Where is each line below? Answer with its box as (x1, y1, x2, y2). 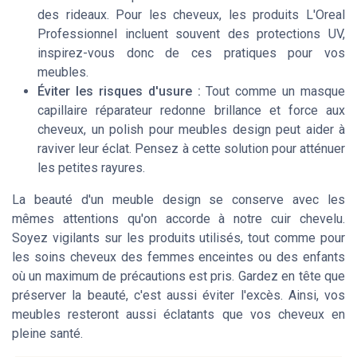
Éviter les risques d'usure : (37, 84, 201, 100)
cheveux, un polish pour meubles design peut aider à (37, 122, 345, 138)
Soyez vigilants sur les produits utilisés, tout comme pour (12, 230, 345, 246)
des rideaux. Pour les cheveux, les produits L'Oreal (37, 7, 345, 23)
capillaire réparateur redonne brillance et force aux (37, 103, 345, 119)
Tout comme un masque (200, 84, 345, 100)
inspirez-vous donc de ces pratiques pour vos (37, 45, 345, 61)
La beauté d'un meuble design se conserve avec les (12, 192, 345, 208)
